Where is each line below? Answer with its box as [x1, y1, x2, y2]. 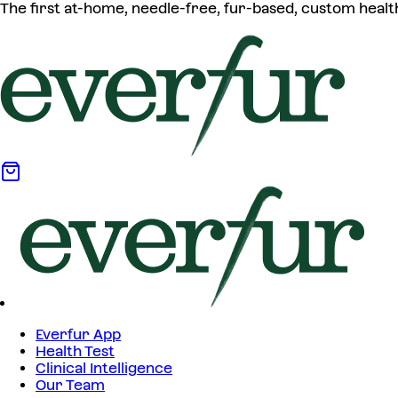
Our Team [36, 377, 105, 394]
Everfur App [36, 326, 121, 343]
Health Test [36, 343, 115, 360]
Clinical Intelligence [36, 360, 172, 377]
